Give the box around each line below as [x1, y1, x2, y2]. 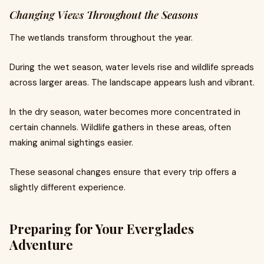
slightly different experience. [9, 181, 126, 193]
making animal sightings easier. [9, 137, 133, 148]
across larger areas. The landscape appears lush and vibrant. [9, 77, 255, 88]
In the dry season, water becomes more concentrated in [9, 106, 240, 118]
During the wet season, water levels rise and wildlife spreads [9, 61, 254, 73]
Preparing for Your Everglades [9, 220, 194, 237]
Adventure [9, 236, 74, 253]
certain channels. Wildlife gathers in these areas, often [9, 121, 231, 133]
